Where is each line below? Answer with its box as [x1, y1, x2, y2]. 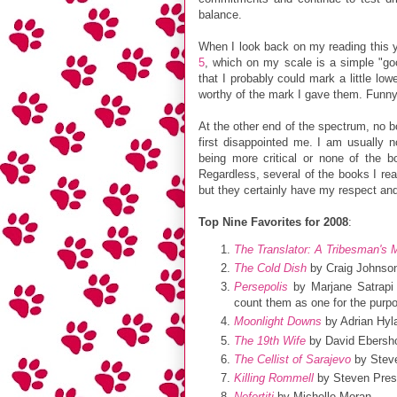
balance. [198, 7, 242, 21]
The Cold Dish [234, 261, 307, 275]
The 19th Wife [234, 333, 306, 347]
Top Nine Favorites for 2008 [198, 214, 348, 229]
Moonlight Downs [234, 315, 322, 329]
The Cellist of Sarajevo [234, 352, 351, 366]
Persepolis [234, 280, 288, 294]
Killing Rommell [234, 371, 314, 385]
